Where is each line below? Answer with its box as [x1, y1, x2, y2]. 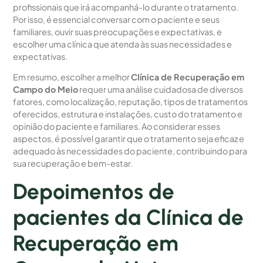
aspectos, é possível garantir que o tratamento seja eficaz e [13, 133, 245, 144]
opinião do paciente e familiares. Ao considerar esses [13, 121, 221, 132]
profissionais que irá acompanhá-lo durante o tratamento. [13, 2, 239, 13]
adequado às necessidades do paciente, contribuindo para [13, 146, 248, 157]
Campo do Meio [13, 84, 79, 95]
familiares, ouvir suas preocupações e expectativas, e [13, 26, 222, 38]
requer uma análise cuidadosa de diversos [78, 84, 244, 95]
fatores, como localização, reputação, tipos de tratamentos [13, 96, 248, 107]
